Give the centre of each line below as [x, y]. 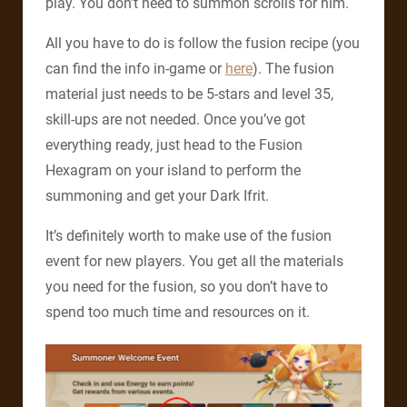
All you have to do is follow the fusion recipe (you [203, 43]
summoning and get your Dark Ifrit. [157, 195]
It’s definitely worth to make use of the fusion [189, 235]
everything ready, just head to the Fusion [174, 144]
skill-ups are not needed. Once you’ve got [175, 119]
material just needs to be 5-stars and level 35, [189, 94]
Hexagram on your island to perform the [173, 170]
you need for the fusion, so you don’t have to [187, 286]
